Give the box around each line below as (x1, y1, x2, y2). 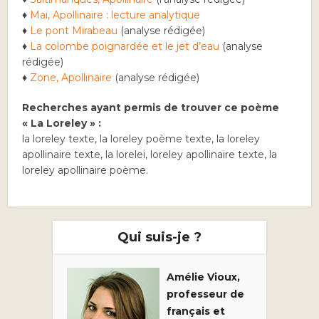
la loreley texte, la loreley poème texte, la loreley (22, 132, 261, 145)
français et (167, 305, 225, 318)
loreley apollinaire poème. (22, 164, 149, 177)
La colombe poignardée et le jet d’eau (30, 40, 220, 53)
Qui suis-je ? (117, 229, 202, 245)
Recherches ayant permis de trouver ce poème (22, 101, 280, 114)
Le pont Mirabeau (30, 24, 118, 37)
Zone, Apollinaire (30, 71, 113, 84)
